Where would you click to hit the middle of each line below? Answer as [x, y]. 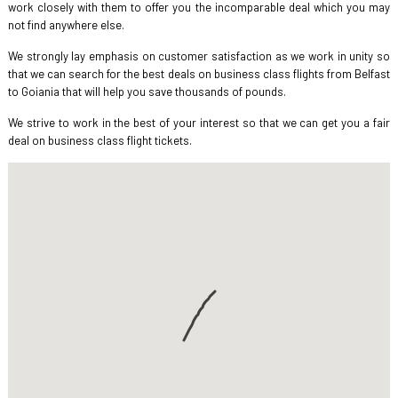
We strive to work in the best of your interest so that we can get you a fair [199, 123]
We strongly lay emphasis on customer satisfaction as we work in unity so [199, 56]
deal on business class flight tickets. [99, 140]
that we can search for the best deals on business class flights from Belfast [199, 74]
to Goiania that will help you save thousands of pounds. [147, 92]
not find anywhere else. [66, 25]
